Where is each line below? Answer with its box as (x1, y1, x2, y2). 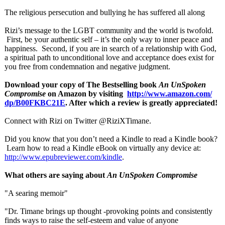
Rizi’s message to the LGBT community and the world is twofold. (5, 26, 213, 35)
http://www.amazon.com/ (127, 89, 212, 98)
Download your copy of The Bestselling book (5, 80, 159, 89)
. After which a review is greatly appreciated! (65, 98, 217, 107)
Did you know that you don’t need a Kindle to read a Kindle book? (5, 135, 217, 143)
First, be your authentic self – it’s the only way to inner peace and (5, 35, 212, 44)
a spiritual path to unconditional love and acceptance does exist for (5, 53, 214, 62)
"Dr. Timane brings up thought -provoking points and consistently (5, 207, 212, 215)
